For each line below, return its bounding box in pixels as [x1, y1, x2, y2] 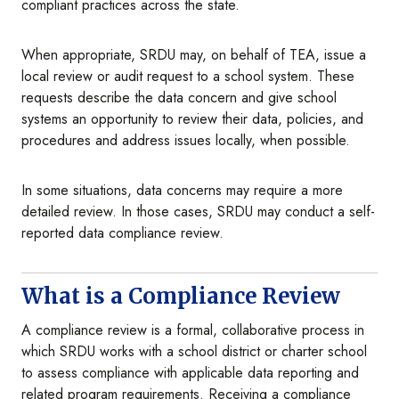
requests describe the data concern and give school [21, 87, 337, 109]
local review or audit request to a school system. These [21, 66, 354, 87]
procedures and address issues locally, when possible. [21, 130, 354, 151]
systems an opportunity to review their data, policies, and [21, 109, 363, 130]
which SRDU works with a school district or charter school [21, 341, 367, 362]
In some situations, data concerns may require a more [21, 180, 343, 201]
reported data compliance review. [21, 223, 228, 244]
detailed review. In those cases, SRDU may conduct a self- [21, 201, 375, 223]
